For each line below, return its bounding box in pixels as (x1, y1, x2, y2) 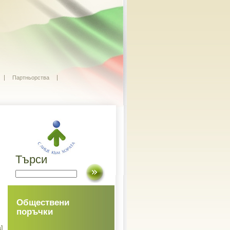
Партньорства (12, 74, 49, 81)
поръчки (16, 207, 53, 217)
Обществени (16, 198, 69, 207)
